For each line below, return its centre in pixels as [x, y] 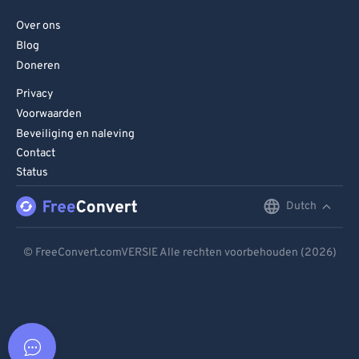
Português [181, 339]
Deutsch [175, 241]
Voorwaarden [49, 114]
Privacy [34, 94]
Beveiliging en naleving [75, 134]
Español [173, 274]
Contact [36, 153]
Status [32, 173]
